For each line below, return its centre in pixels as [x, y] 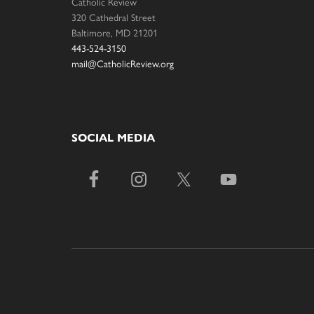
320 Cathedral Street [114, 17]
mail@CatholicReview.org [123, 63]
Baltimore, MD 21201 [115, 33]
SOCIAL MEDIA [113, 138]
